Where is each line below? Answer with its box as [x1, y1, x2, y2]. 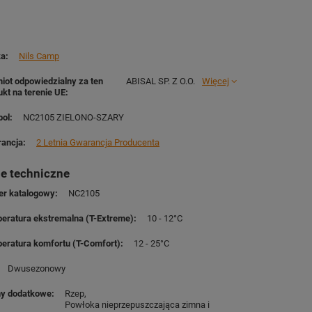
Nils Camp [19, 51, 60, 61]
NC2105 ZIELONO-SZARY [23, 112, 125, 123]
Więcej [202, 76, 229, 86]
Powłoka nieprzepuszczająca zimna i [65, 299, 210, 310]
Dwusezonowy [8, 263, 66, 274]
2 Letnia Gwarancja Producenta [36, 137, 160, 148]
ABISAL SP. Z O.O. [126, 76, 195, 86]
